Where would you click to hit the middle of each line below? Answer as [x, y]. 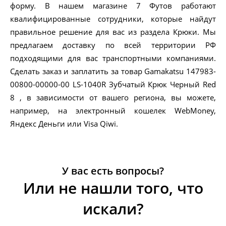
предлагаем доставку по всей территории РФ [113, 45]
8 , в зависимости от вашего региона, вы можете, [113, 98]
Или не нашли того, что [113, 188]
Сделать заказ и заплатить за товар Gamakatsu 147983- [113, 71]
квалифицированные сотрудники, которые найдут [113, 19]
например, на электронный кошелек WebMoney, [113, 111]
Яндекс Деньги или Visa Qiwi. [64, 124]
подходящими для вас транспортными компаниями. [113, 58]
